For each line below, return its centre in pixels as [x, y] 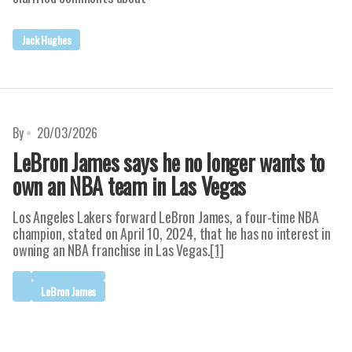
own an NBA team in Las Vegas [130, 186]
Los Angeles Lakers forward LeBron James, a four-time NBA [166, 217]
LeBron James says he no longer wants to [169, 162]
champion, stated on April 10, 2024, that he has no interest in [172, 233]
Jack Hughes [47, 40]
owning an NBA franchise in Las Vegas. [112, 250]
